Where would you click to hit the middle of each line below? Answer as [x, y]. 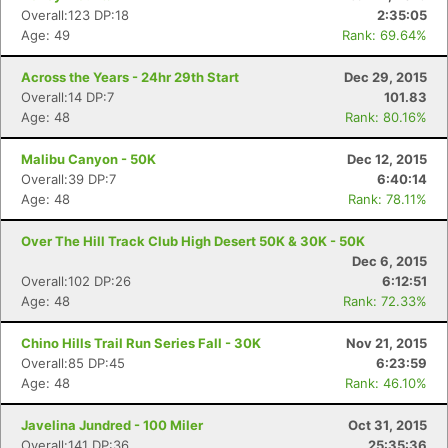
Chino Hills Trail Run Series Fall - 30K [141, 343]
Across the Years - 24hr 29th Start [130, 77]
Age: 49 [45, 35]
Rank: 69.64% [384, 35]
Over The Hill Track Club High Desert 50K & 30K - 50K [193, 241]
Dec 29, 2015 [385, 77]
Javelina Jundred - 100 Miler [112, 425]
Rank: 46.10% [386, 383]
